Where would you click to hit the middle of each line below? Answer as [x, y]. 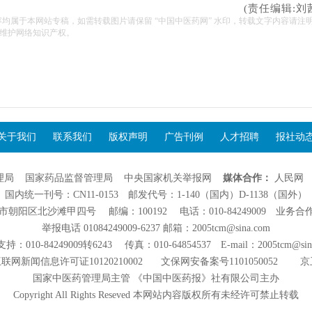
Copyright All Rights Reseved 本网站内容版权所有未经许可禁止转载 [156, 295]
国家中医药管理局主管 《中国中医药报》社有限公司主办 [156, 278]
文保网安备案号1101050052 [220, 262]
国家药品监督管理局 [69, 178]
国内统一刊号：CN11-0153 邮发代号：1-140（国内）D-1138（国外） [156, 195]
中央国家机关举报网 [168, 178]
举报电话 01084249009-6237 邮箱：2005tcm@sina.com [156, 228]
